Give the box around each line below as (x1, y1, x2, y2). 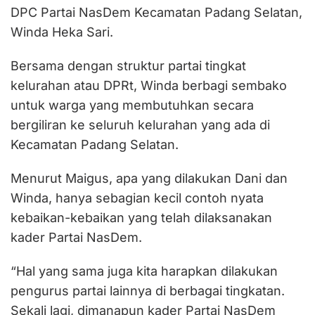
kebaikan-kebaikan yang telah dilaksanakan (11, 210, 272, 225)
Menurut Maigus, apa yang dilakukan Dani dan (11, 170, 288, 186)
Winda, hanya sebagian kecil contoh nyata (11, 190, 264, 205)
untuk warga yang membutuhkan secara (11, 97, 254, 112)
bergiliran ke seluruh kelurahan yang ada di (11, 117, 270, 132)
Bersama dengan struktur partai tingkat (11, 58, 246, 73)
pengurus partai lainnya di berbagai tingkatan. (11, 283, 285, 298)
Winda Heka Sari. (11, 24, 113, 39)
